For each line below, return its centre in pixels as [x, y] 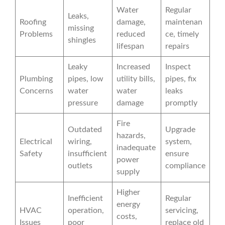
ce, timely [182, 34]
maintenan [184, 22]
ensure [177, 154]
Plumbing [36, 79]
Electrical [36, 142]
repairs [177, 46]
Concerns [36, 91]
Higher [128, 193]
